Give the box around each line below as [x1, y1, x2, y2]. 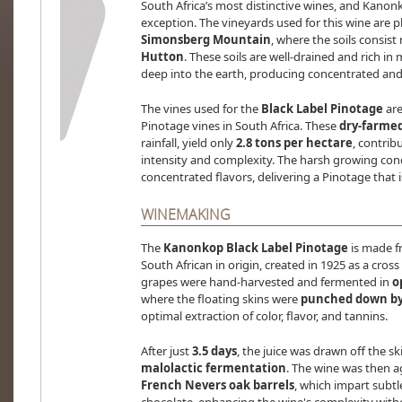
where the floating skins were [140, 291, 301, 308]
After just [140, 343, 192, 360]
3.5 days [191, 343, 237, 360]
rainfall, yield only [140, 135, 236, 152]
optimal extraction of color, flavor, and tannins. [140, 308, 388, 325]
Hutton [140, 48, 184, 66]
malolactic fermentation [140, 360, 286, 377]
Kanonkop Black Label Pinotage [162, 240, 351, 257]
